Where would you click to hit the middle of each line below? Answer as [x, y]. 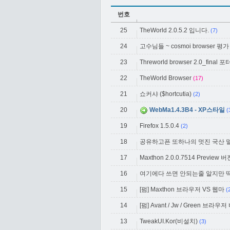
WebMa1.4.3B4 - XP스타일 [187, 110]
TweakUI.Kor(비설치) [169, 221]
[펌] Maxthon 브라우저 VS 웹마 [182, 189]
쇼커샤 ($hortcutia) [166, 94]
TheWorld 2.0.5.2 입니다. [174, 30]
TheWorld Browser [166, 78]
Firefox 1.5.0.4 [159, 126]
